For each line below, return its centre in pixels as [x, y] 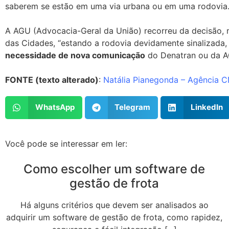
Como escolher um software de [114, 169]
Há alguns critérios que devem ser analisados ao [114, 205]
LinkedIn [207, 107]
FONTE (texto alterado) [52, 79]
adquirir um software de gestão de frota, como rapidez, [114, 217]
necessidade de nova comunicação [75, 55]
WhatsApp [55, 107]
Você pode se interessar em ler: [66, 143]
